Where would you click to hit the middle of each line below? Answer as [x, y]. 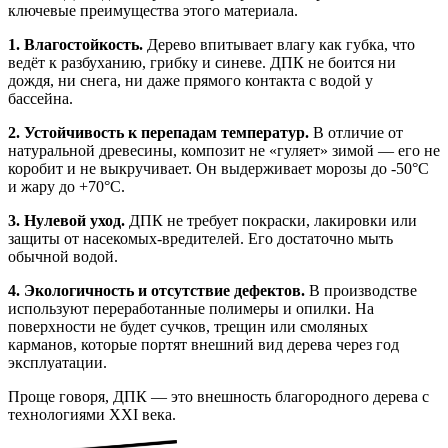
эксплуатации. [57, 362]
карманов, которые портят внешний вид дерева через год [203, 344]
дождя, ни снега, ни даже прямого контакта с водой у [190, 80]
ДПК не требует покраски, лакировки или [271, 220]
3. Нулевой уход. [66, 220]
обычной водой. [63, 256]
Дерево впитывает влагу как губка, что [279, 44]
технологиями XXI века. [92, 414]
